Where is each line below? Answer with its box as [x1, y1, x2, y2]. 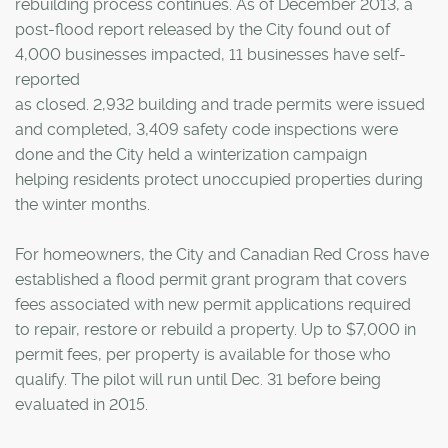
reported [15, 69, 80, 89]
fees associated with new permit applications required [15, 294, 411, 314]
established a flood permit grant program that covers [15, 269, 407, 289]
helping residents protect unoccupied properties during [15, 169, 423, 189]
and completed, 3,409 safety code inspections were [15, 119, 398, 139]
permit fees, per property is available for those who [15, 344, 391, 364]
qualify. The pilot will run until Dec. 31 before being [15, 369, 381, 389]
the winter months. [15, 194, 150, 214]
